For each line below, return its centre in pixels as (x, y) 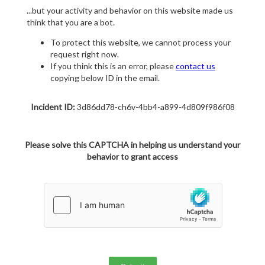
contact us (195, 66)
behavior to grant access (132, 157)
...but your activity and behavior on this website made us (130, 11)
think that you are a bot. (71, 22)
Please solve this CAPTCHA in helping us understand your (132, 145)
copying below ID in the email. (105, 78)
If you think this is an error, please (113, 66)
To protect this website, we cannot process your (140, 43)
